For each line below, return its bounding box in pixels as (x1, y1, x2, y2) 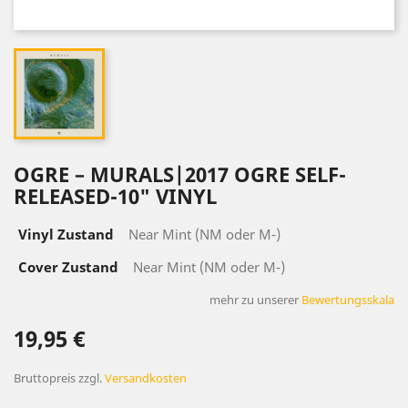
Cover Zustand (18, 258, 118, 276)
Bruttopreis (14, 370, 78, 386)
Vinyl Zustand (18, 225, 114, 243)
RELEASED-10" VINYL (14, 182, 217, 209)
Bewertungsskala (301, 291, 394, 308)
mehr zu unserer (209, 291, 301, 308)
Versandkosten (105, 370, 187, 386)
